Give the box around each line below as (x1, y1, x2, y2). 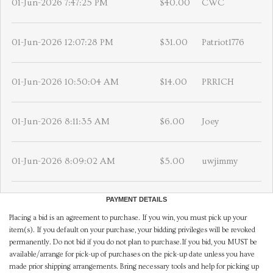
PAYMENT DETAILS (106, 196, 167, 204)
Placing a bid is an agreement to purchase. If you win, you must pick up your (9, 214, 247, 222)
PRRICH (202, 77, 234, 88)
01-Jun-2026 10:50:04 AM (12, 77, 119, 88)
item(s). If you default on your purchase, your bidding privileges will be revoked (9, 226, 255, 235)
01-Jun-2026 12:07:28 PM (12, 37, 113, 48)
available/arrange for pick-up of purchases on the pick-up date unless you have (9, 250, 255, 259)
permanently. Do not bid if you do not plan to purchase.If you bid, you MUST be (9, 238, 257, 247)
